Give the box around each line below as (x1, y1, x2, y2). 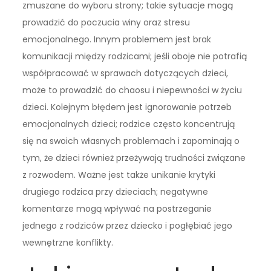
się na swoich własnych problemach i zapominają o (22, 135, 240, 148)
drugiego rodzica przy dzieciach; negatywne (22, 186, 209, 198)
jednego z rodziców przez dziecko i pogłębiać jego (22, 220, 233, 232)
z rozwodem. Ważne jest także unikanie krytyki (22, 169, 216, 181)
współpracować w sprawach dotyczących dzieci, (22, 67, 229, 80)
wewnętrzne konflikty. (22, 237, 114, 249)
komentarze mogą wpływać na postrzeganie (22, 203, 212, 215)
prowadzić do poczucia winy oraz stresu (22, 16, 191, 29)
